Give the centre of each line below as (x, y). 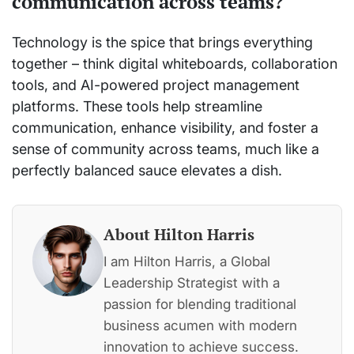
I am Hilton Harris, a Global (187, 261)
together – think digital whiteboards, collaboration (175, 63)
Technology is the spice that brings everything (162, 42)
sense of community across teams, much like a (166, 149)
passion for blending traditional (200, 303)
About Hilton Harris (179, 234)
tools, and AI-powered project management (156, 85)
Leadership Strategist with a (192, 282)
